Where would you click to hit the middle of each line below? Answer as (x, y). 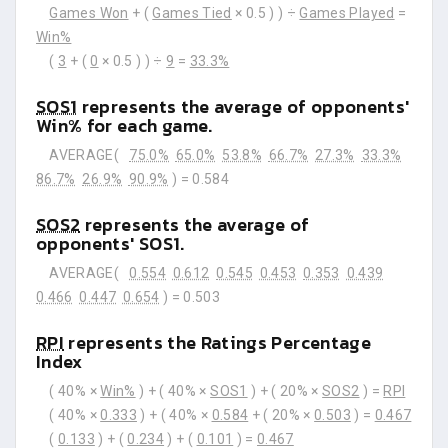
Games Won (89, 13)
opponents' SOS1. (110, 243)
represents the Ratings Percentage (217, 342)
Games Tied (192, 13)
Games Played (347, 13)
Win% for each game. (124, 125)
